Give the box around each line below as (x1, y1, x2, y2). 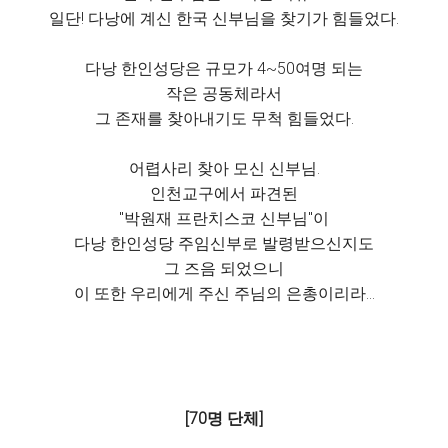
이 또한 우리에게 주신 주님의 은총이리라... (73, 284, 375, 304)
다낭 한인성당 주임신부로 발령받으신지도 (74, 234, 374, 254)
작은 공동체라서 (166, 84, 282, 104)
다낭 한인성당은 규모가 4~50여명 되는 (85, 59, 363, 79)
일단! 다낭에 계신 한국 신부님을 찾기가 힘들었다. (49, 9, 399, 29)
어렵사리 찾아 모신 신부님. (128, 159, 320, 179)
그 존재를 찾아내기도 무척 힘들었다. (94, 109, 354, 129)
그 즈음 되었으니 (164, 259, 284, 279)
